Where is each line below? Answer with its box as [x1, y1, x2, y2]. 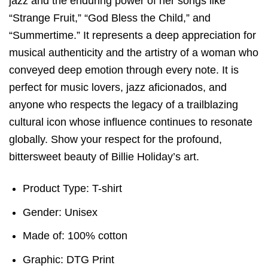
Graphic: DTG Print [23, 254, 115, 266]
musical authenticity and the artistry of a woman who [9, 47, 258, 59]
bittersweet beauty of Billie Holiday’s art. [9, 151, 199, 163]
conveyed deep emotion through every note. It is [9, 64, 239, 77]
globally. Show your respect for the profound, [9, 133, 222, 146]
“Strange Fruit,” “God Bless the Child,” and [9, 12, 211, 25]
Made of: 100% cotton [23, 230, 128, 242]
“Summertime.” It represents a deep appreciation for [9, 29, 256, 42]
